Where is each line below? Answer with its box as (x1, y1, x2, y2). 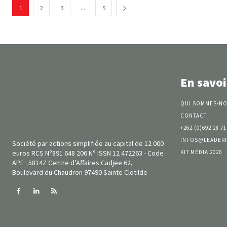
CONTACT (180, 111, 207, 119)
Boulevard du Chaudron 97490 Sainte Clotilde (12, 167, 147, 177)
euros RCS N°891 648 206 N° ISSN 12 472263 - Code (12, 148, 164, 158)
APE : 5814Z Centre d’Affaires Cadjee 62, (12, 158, 133, 167)
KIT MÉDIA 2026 (180, 148, 222, 156)
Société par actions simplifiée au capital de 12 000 (12, 138, 164, 148)
